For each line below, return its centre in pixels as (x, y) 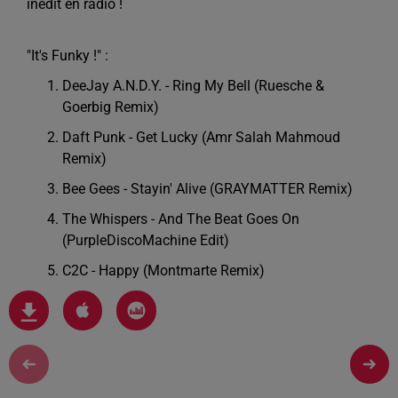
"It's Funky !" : (68, 56)
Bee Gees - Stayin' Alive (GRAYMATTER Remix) (207, 189)
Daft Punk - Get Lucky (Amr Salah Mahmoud (201, 137)
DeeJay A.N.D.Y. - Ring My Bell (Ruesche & (193, 86)
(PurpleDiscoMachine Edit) (146, 240)
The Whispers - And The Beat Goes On (181, 219)
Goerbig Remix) (111, 107)
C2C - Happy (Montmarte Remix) (163, 271)
